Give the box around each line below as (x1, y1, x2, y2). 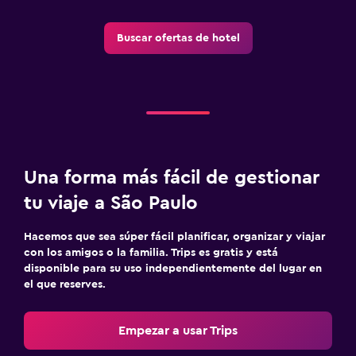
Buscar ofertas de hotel (116, 32, 240, 44)
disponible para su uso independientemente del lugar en (24, 262, 322, 274)
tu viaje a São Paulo (24, 193, 198, 213)
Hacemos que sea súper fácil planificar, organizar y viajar (24, 230, 325, 242)
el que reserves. (24, 278, 106, 290)
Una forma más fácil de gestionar (24, 168, 319, 188)
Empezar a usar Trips (118, 323, 238, 337)
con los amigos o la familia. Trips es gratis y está (24, 246, 278, 258)
